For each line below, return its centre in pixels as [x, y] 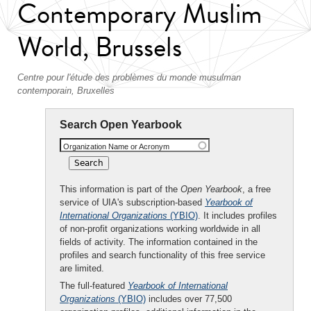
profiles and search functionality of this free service [162, 255]
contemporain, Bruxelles [66, 91]
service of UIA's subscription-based [132, 202]
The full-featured [94, 286]
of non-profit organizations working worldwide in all [160, 229]
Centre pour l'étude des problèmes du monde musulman [129, 77]
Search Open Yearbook [121, 125]
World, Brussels [100, 47]
